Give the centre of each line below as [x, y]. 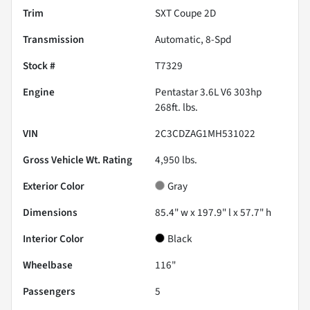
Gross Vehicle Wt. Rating [77, 160]
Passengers [49, 292]
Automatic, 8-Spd [193, 40]
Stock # [39, 66]
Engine [39, 92]
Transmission [54, 40]
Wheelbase [48, 265]
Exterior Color [54, 186]
